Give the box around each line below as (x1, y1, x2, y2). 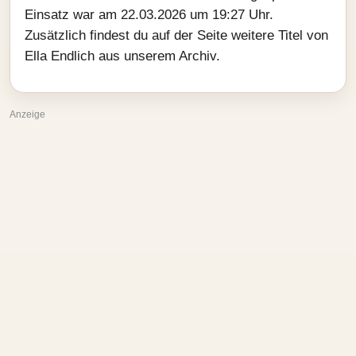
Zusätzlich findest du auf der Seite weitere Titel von (25, 28, 328, 43)
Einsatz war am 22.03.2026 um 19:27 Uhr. (25, 7, 273, 22)
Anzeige (10, 109, 45, 120)
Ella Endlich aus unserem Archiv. (25, 48, 220, 64)
